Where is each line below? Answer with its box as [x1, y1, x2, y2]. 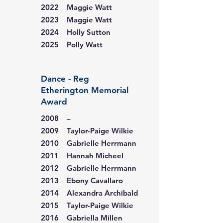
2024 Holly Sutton [41, 27, 111, 37]
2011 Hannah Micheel [41, 151, 123, 160]
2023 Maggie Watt [41, 15, 112, 24]
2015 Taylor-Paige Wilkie [41, 201, 133, 210]
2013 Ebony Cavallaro [41, 176, 123, 185]
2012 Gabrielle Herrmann [41, 163, 136, 173]
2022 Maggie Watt [41, 2, 112, 12]
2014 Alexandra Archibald [41, 188, 138, 198]
